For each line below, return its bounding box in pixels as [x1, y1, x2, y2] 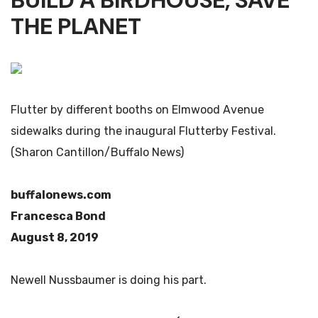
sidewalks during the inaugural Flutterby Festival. [11, 124, 276, 138]
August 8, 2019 [11, 231, 99, 244]
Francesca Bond [11, 209, 106, 223]
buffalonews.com [11, 188, 111, 202]
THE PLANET [11, 11, 141, 41]
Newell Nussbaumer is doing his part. [11, 273, 207, 287]
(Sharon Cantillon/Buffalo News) [11, 146, 184, 159]
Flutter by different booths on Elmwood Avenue [11, 103, 264, 116]
